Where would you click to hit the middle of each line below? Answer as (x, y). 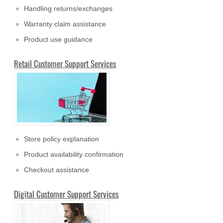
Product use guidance (58, 40)
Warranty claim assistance (65, 24)
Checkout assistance (57, 170)
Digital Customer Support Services (66, 194)
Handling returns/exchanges (68, 9)
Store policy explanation (62, 139)
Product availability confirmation (74, 155)
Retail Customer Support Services (65, 64)
